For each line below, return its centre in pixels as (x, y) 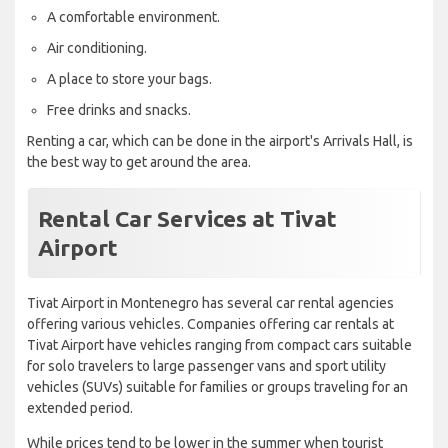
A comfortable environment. (133, 17)
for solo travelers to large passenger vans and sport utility (206, 366)
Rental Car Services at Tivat (187, 219)
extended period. (80, 408)
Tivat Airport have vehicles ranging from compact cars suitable (219, 345)
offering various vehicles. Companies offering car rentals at (210, 324)
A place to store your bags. (129, 79)
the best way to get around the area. (139, 162)
